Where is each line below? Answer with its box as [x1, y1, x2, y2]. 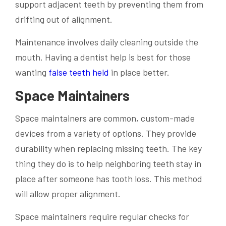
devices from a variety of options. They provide [15, 127, 196, 139]
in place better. [109, 66, 169, 78]
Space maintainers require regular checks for [15, 210, 189, 222]
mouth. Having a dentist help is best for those [15, 51, 191, 63]
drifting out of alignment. [15, 13, 112, 25]
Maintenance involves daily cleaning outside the [15, 36, 198, 47]
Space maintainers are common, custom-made [15, 112, 195, 124]
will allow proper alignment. [15, 188, 121, 199]
